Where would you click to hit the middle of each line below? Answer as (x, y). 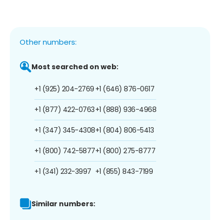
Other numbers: (48, 42)
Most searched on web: (75, 67)
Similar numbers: (63, 204)
